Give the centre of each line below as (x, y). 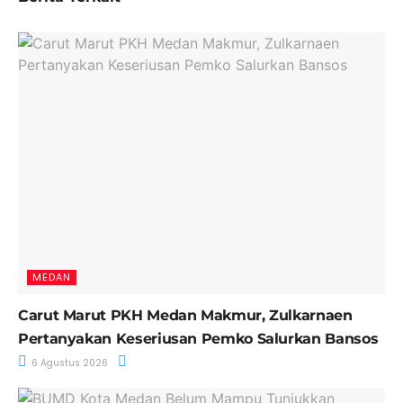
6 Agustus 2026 (68, 363)
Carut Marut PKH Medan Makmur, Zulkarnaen (185, 316)
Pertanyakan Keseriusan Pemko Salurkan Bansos (198, 339)
